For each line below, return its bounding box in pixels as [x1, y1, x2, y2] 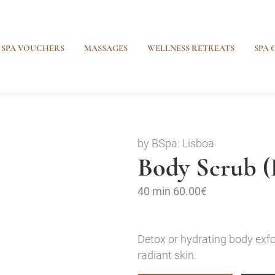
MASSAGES [84, 43, 128, 54]
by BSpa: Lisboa [137, 137, 214, 150]
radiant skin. [137, 249, 196, 261]
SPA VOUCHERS [1, 43, 64, 54]
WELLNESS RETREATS [147, 43, 234, 54]
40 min [137, 185, 171, 198]
